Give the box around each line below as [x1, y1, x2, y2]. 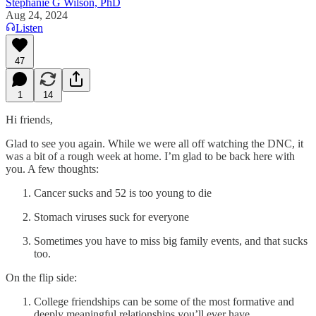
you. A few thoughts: [6, 162, 99, 175]
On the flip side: [6, 271, 77, 284]
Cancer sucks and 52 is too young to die [34, 186, 212, 199]
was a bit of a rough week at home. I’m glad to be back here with [6, 150, 295, 162]
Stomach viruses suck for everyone [34, 210, 189, 223]
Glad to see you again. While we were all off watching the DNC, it [6, 137, 303, 150]
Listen [16, 21, 43, 34]
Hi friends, [6, 113, 53, 126]
